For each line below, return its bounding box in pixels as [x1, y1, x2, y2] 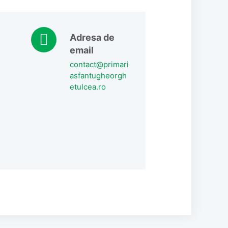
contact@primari [70, 59, 129, 69]
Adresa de [70, 32, 115, 43]
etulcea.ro [70, 81, 106, 92]
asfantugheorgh [70, 70, 127, 80]
